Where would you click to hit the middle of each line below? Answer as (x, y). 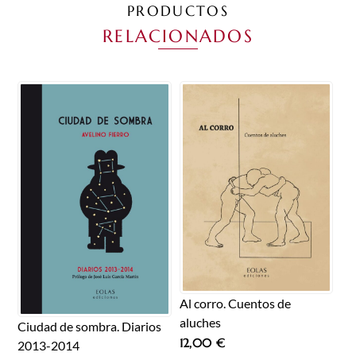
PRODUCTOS (178, 12)
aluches (200, 322)
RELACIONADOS (178, 35)
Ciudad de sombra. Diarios (90, 327)
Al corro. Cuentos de (235, 303)
